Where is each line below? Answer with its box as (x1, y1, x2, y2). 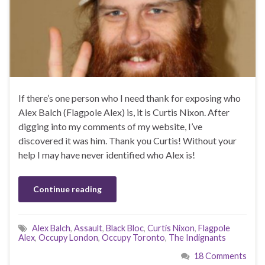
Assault (74, 223, 102, 234)
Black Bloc (106, 223, 144, 234)
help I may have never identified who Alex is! (18, 149, 195, 161)
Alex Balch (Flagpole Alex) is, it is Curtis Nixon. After (18, 106, 230, 118)
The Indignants (169, 232, 226, 243)
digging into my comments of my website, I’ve (18, 121, 202, 132)
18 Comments (194, 251, 247, 261)
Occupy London (38, 232, 98, 243)
